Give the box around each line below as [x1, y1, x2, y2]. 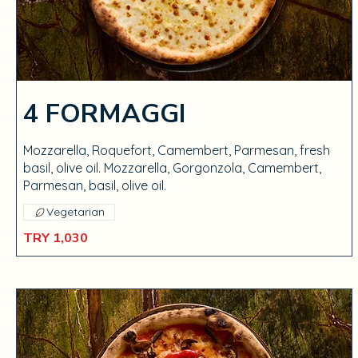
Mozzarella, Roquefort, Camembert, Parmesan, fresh [23, 142, 330, 158]
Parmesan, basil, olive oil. [23, 177, 166, 193]
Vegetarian [46, 205, 105, 219]
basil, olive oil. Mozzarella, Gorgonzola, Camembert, [23, 160, 321, 176]
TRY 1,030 [23, 229, 88, 247]
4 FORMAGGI [23, 97, 185, 131]
